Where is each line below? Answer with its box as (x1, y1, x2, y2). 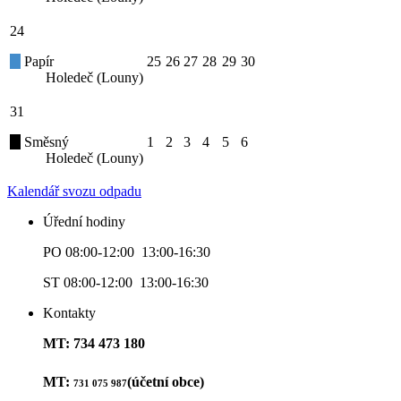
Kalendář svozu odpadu (7, 183, 141, 200)
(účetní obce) (127, 374, 204, 390)
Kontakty (43, 305, 96, 321)
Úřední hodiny (43, 214, 125, 230)
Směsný (21, 134, 69, 150)
